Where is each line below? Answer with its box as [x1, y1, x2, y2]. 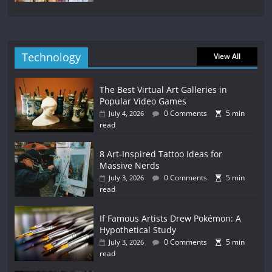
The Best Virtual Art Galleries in [100, 84, 228, 96]
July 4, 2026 [109, 109, 144, 118]
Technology [22, 50, 81, 65]
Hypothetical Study [100, 224, 177, 236]
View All [213, 51, 240, 62]
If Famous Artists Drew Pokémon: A [100, 212, 242, 225]
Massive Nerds [100, 160, 160, 172]
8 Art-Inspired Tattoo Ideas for [100, 148, 223, 160]
